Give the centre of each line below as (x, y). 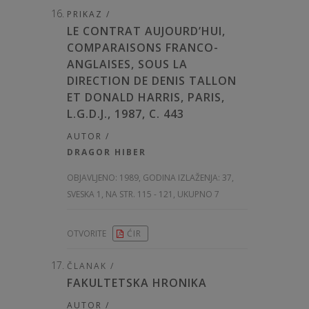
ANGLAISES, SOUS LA (127, 64)
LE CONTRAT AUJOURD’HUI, (146, 31)
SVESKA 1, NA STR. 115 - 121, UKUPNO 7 (143, 195)
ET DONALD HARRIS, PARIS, (146, 98)
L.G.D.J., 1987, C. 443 (126, 114)
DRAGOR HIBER (107, 152)
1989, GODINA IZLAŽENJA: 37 (176, 178)
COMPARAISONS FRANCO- (143, 48)
